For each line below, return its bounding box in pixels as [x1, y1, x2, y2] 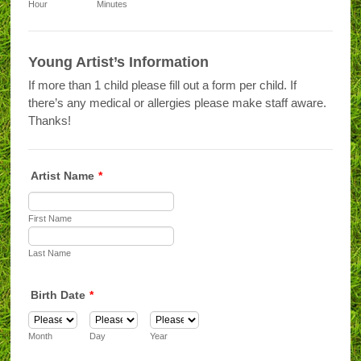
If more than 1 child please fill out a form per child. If [28, 78, 297, 93]
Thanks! [28, 114, 72, 128]
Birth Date [31, 288, 86, 302]
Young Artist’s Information [28, 54, 210, 71]
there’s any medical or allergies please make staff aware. [28, 96, 327, 110]
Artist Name [31, 168, 95, 182]
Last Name [28, 247, 72, 258]
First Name [28, 213, 73, 223]
